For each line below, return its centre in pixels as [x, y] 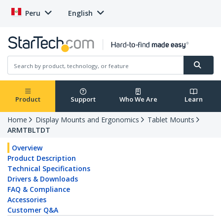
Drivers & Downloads [43, 179]
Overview [27, 148]
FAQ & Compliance [39, 189]
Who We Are [138, 99]
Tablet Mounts [171, 120]
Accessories [27, 200]
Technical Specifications [49, 169]
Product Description [42, 158]
